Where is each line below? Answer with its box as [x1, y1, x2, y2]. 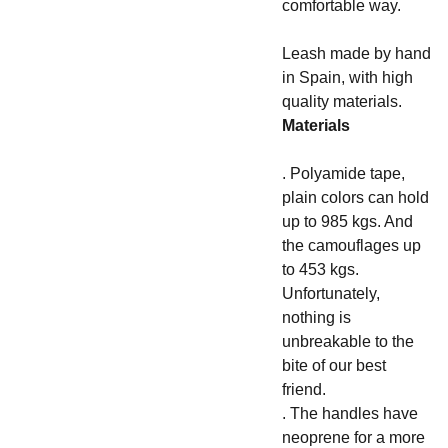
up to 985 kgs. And [281, 213, 413, 230]
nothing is [281, 309, 351, 326]
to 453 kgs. [281, 261, 359, 278]
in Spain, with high [281, 69, 413, 86]
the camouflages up [281, 237, 421, 254]
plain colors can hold [281, 189, 429, 206]
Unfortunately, [281, 285, 380, 302]
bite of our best [281, 357, 386, 374]
